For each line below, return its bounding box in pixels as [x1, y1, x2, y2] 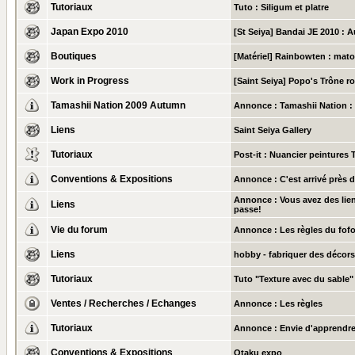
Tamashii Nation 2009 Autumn [51, 100, 185, 111]
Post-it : [234, 150, 267, 159]
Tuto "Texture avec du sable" [234, 274, 353, 284]
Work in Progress [51, 75, 129, 86]
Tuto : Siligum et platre [234, 2, 329, 12]
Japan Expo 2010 [51, 26, 128, 37]
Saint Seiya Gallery [234, 125, 311, 135]
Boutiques [51, 51, 97, 62]
